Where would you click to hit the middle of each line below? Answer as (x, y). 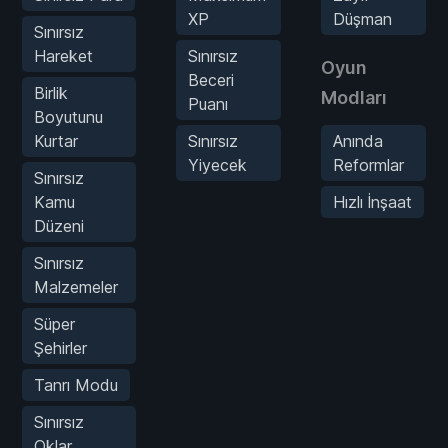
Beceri (211, 80)
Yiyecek (217, 165)
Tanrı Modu (76, 385)
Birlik (51, 93)
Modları (354, 98)
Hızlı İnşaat (372, 202)
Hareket (63, 56)
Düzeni (59, 226)
